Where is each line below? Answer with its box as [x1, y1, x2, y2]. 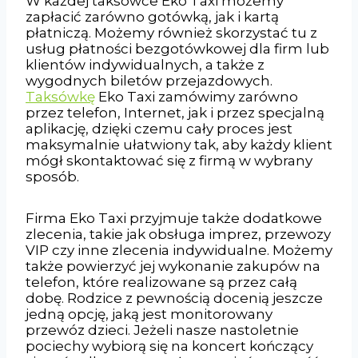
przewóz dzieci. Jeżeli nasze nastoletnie [26, 321, 299, 338]
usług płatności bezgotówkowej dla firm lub [26, 40, 329, 57]
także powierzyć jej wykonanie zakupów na [26, 257, 320, 274]
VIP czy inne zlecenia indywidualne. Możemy [26, 241, 332, 258]
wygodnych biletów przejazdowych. [26, 72, 272, 89]
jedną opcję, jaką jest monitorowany [26, 305, 272, 322]
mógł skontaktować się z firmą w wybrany [26, 152, 312, 169]
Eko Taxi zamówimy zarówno [95, 88, 298, 105]
